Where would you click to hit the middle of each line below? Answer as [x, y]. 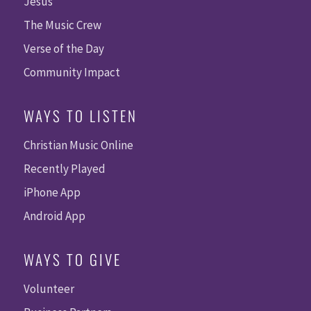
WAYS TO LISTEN [80, 115]
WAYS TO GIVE [72, 259]
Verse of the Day [64, 48]
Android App [54, 216]
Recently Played [64, 168]
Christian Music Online [78, 145]
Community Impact [72, 72]
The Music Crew [62, 25]
